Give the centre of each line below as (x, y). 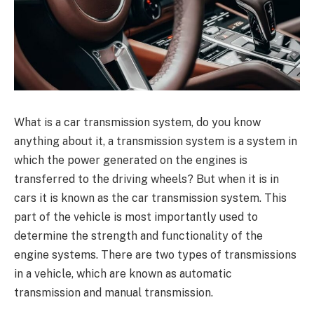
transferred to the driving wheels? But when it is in (146, 179)
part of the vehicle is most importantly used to (136, 217)
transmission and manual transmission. (114, 292)
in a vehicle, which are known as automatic (123, 273)
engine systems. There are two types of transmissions (155, 254)
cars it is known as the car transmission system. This (150, 198)
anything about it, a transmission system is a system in (156, 141)
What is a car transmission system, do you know (137, 122)
